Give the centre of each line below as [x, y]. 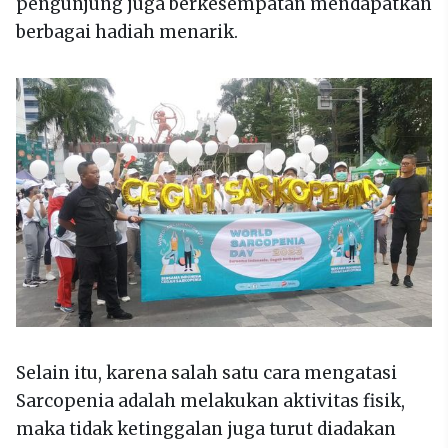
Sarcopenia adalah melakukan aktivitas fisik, [210, 400]
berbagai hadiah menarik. [127, 32]
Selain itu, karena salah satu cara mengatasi [206, 372]
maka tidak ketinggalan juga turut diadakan [206, 428]
